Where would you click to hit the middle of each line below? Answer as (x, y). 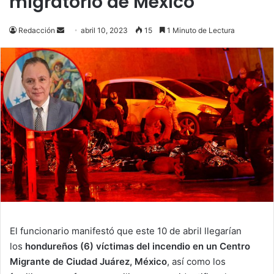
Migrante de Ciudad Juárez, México (88, 261)
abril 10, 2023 (104, 31)
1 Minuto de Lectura (200, 31)
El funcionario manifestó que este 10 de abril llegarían (126, 231)
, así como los (196, 261)
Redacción (37, 31)
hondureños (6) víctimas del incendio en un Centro (136, 246)
